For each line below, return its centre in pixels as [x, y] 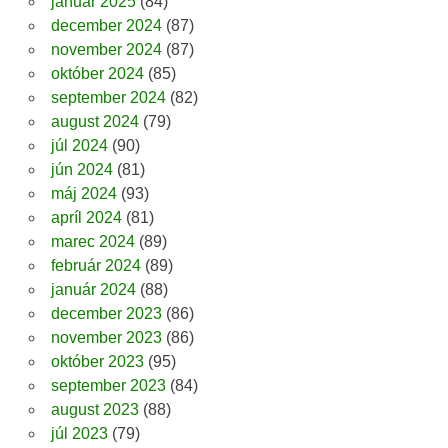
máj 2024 [83, 194]
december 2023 [106, 314]
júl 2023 [79, 434]
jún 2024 [81, 170]
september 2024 [108, 98]
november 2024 [106, 50]
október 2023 [97, 362]
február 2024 [95, 266]
